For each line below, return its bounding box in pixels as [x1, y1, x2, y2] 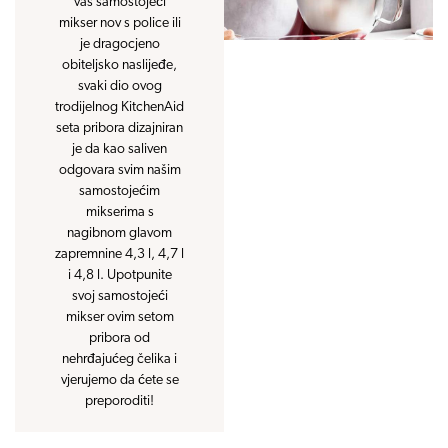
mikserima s [85, 204, 154, 220]
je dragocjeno [79, 36, 160, 52]
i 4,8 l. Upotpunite [67, 267, 172, 283]
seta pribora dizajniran [56, 120, 183, 136]
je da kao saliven [72, 141, 167, 157]
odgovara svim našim [58, 162, 181, 178]
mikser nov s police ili [58, 15, 181, 31]
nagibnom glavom [67, 225, 172, 241]
